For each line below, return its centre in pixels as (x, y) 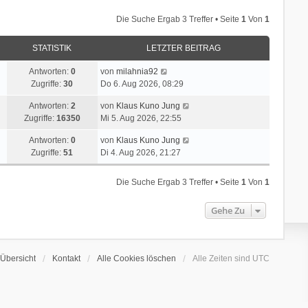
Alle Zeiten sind (223, 258)
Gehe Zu (228, 210)
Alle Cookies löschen (137, 258)
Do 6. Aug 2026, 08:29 (142, 84)
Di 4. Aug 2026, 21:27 (140, 152)
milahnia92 (137, 71)
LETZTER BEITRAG (183, 48)
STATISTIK (52, 48)
